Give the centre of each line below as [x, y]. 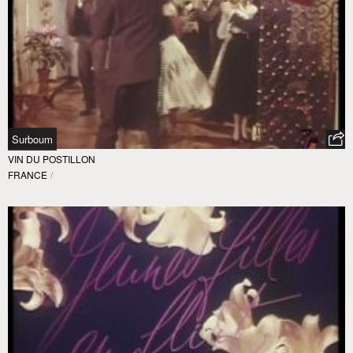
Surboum [32, 139]
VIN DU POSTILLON [52, 159]
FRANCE [28, 175]
